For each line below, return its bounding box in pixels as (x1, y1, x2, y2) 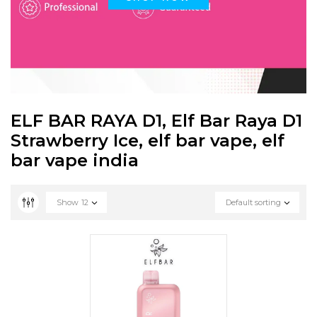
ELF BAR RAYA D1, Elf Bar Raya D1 (11, 110, 302, 131)
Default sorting (226, 197, 281, 207)
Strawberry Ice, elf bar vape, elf (11, 130, 284, 151)
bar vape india (11, 150, 139, 171)
